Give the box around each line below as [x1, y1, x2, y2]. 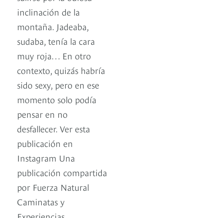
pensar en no [17, 108, 68, 120]
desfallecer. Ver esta [17, 122, 90, 135]
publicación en [17, 137, 73, 149]
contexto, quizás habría [17, 64, 105, 76]
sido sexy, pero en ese [17, 78, 99, 91]
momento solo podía [17, 93, 96, 106]
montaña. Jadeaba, [17, 20, 89, 33]
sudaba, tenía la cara [17, 35, 95, 47]
